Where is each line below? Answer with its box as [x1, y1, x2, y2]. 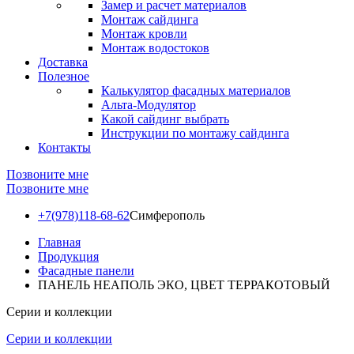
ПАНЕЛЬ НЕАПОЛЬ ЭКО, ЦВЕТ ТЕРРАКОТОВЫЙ [38, 278, 330, 292]
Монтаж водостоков [101, 41, 209, 55]
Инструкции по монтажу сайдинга [101, 126, 289, 140]
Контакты [38, 141, 91, 154]
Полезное [38, 70, 89, 83]
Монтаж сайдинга [101, 13, 198, 26]
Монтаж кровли [101, 27, 187, 40]
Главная [38, 235, 81, 249]
